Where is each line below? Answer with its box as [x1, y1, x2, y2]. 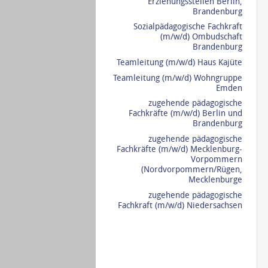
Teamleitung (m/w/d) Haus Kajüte [116, 57, 242, 68]
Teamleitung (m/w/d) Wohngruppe [112, 72, 242, 83]
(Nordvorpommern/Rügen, [141, 165, 242, 175]
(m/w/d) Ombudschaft [160, 32, 242, 42]
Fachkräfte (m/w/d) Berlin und [128, 108, 242, 119]
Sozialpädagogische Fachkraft [133, 22, 242, 32]
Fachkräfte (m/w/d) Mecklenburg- [116, 144, 242, 155]
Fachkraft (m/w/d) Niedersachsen [117, 200, 242, 211]
